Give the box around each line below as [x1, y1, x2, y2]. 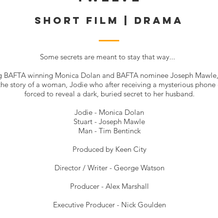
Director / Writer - [54, 163, 114, 172]
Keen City [115, 145, 146, 154]
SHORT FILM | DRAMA [34, 14, 184, 26]
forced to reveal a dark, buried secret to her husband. [24, 89, 195, 98]
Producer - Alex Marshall [70, 182, 149, 191]
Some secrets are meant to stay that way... [39, 52, 179, 61]
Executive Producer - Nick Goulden [53, 200, 166, 209]
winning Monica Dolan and [25, 71, 116, 80]
